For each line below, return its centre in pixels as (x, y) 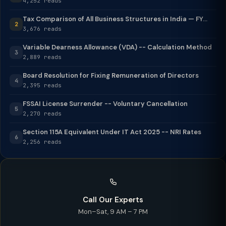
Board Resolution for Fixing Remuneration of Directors (111, 75)
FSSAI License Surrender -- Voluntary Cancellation (105, 104)
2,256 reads (42, 142)
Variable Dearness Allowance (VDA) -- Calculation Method (117, 47)
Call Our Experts (113, 200)
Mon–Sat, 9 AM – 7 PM (113, 212)
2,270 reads (42, 114)
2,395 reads (42, 85)
